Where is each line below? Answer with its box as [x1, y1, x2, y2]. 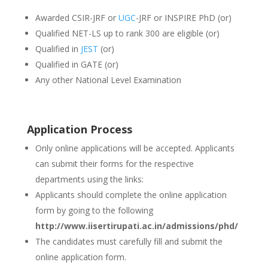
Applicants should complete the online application [35, 189, 227, 200]
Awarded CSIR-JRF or [35, 12, 118, 23]
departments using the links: [35, 173, 144, 185]
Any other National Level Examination [35, 74, 181, 86]
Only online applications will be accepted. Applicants [35, 142, 234, 154]
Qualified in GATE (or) [35, 59, 118, 70]
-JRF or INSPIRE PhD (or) [135, 12, 232, 23]
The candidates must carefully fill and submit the [35, 236, 223, 247]
